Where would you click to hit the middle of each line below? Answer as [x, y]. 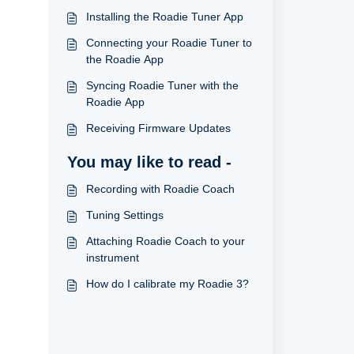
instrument [112, 258]
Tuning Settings [143, 215]
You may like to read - [149, 162]
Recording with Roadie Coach [160, 189]
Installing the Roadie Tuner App [164, 17]
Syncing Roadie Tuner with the [162, 85]
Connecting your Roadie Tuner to [169, 43]
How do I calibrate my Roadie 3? [167, 284]
